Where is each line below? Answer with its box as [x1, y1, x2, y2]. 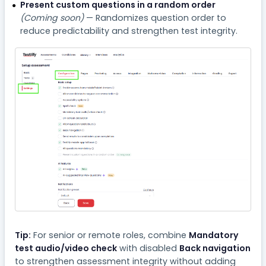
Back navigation [179, 242, 251, 254]
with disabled [117, 242, 180, 254]
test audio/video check [15, 242, 118, 254]
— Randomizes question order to [83, 11, 226, 24]
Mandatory [189, 229, 239, 241]
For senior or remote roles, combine [31, 229, 189, 241]
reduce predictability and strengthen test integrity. [20, 24, 237, 37]
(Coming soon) [20, 11, 84, 24]
